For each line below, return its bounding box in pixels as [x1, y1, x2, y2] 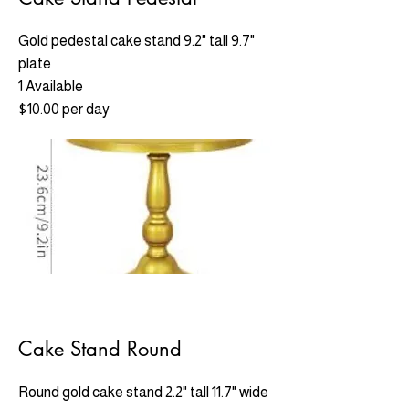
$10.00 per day [18, 101, 110, 117]
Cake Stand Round [18, 336, 182, 362]
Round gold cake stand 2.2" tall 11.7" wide [18, 384, 268, 400]
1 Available [18, 79, 83, 94]
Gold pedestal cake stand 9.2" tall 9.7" [18, 33, 255, 48]
